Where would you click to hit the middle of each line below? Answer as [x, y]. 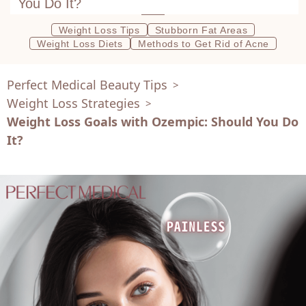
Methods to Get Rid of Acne [204, 43]
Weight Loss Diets [80, 43]
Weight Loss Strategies [73, 103]
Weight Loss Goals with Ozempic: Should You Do [153, 121]
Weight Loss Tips [99, 30]
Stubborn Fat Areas [201, 30]
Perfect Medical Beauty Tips [87, 84]
